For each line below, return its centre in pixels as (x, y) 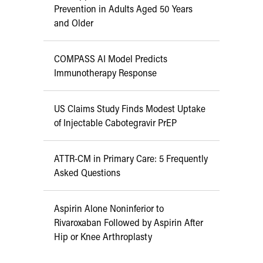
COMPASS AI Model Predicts (111, 59)
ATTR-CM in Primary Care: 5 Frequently (131, 159)
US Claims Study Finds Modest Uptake (130, 109)
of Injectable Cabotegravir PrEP (115, 123)
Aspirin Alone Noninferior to (109, 208)
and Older (74, 23)
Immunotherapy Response (105, 73)
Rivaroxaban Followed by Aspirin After (129, 222)
